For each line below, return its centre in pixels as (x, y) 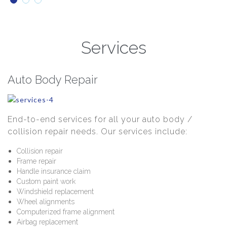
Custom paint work (46, 182)
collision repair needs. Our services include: (98, 132)
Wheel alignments (46, 202)
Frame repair (37, 161)
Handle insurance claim (54, 172)
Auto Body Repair (53, 80)
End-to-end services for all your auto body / (100, 120)
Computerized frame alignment (66, 212)
